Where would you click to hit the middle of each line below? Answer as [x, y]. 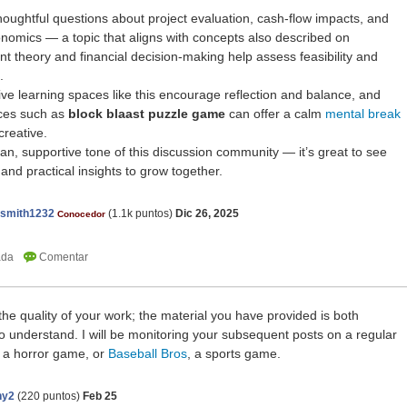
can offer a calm [275, 114]
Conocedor [81, 214]
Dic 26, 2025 [207, 214]
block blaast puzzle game [147, 114]
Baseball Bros [148, 354]
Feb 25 [100, 397]
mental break [363, 114]
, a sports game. [234, 354]
